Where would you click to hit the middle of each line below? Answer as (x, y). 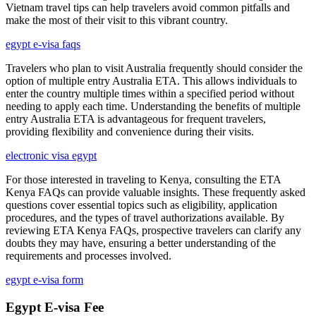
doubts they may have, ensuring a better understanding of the (141, 243)
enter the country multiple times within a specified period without (150, 94)
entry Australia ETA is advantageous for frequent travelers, (136, 119)
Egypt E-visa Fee (55, 307)
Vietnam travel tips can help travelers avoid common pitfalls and (148, 8)
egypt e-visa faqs (43, 44)
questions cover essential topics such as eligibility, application (141, 205)
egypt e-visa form (44, 280)
